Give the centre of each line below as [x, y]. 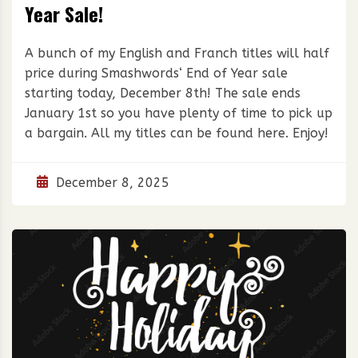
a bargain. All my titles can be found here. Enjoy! [177, 133]
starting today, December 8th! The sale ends [163, 93]
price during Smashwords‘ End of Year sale [156, 74]
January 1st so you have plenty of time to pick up [179, 113]
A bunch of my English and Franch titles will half [177, 54]
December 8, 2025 [113, 183]
